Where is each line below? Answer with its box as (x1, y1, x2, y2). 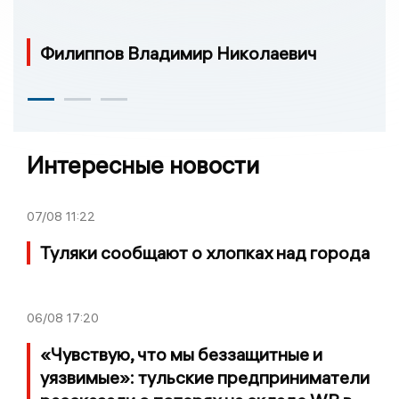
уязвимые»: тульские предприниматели (40, 365, 370, 388)
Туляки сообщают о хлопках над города (40, 240, 370, 264)
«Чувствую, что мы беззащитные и (40, 342, 322, 365)
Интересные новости (27, 150, 259, 180)
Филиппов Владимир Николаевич (40, 41, 317, 64)
